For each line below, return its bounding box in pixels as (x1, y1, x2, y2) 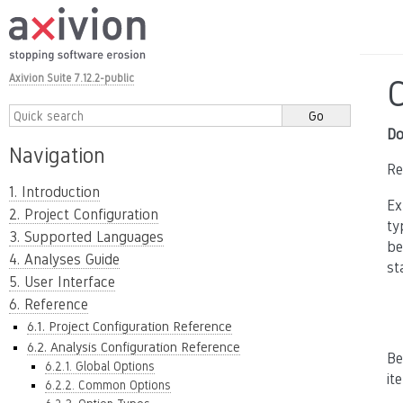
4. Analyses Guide (9, 251, 120, 268)
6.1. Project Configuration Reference (27, 318, 232, 334)
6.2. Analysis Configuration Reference (27, 339, 240, 354)
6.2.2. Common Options (45, 378, 171, 392)
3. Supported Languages (9, 228, 164, 246)
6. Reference (9, 296, 88, 313)
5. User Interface (9, 273, 115, 291)
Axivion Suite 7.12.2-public (9, 72, 134, 85)
